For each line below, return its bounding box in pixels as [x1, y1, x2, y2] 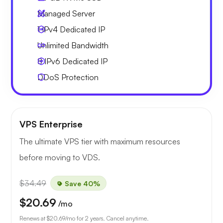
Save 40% [63, 179, 100, 188]
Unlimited [37, 40, 69, 50]
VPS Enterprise [19, 118, 83, 129]
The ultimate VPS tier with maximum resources [19, 136, 180, 146]
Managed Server [37, 8, 95, 18]
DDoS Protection [37, 72, 99, 82]
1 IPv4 [37, 24, 60, 34]
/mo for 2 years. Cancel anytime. [65, 214, 149, 222]
